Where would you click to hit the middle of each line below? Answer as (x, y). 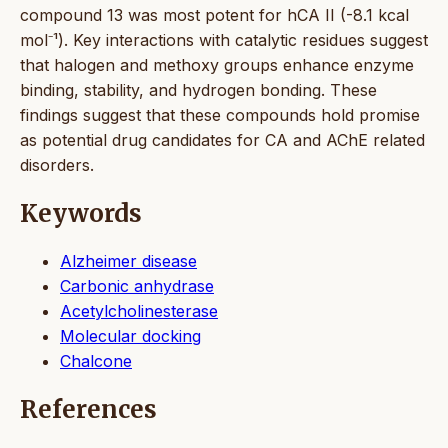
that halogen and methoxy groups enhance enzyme (217, 64)
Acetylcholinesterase (139, 310)
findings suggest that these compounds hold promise (220, 114)
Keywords (81, 213)
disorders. (57, 164)
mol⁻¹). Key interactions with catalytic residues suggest (224, 39)
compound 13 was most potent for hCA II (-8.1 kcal (214, 14)
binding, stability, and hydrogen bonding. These (198, 89)
